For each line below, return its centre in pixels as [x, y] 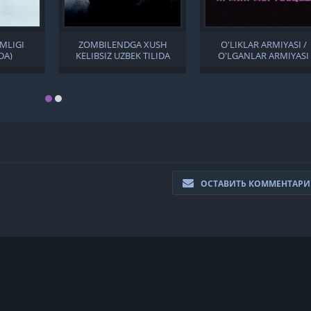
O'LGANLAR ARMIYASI [263, 56]
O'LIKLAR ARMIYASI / [263, 45]
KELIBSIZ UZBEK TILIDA [123, 56]
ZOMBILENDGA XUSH [123, 45]
